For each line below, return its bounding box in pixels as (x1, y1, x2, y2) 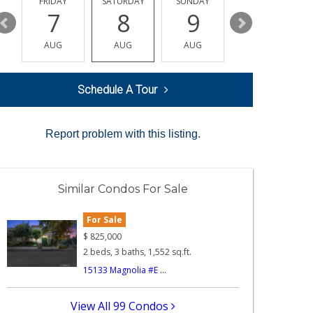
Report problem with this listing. (45, 128, 201, 140)
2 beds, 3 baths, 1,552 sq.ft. (83, 245, 192, 258)
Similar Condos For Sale (58, 182, 188, 196)
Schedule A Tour (78, 83, 157, 97)
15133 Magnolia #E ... (83, 263, 167, 276)
